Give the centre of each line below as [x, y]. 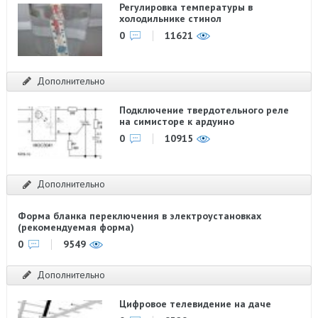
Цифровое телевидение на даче [196, 304]
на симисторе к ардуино [177, 121]
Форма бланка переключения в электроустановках [139, 215]
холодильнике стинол [171, 18]
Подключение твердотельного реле [204, 110]
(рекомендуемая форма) [76, 227]
